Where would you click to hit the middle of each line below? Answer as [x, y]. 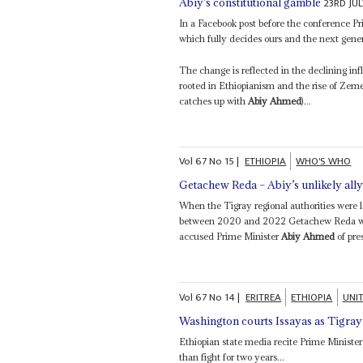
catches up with [214, 100]
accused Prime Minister [231, 237]
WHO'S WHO [324, 162]
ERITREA [264, 297]
